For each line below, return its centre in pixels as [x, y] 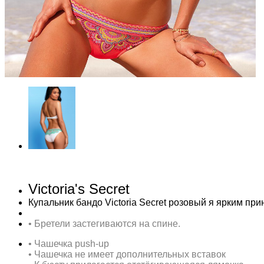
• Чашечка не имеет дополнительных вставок [127, 255]
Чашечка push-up [72, 244]
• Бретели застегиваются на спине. [104, 224]
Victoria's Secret [79, 189]
